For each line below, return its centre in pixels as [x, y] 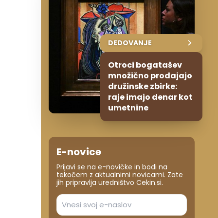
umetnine [128, 108]
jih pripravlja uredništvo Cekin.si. [110, 182]
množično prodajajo [150, 75]
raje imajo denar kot [150, 97]
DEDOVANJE [130, 43]
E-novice [79, 152]
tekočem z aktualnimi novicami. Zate [120, 174]
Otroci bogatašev [145, 65]
